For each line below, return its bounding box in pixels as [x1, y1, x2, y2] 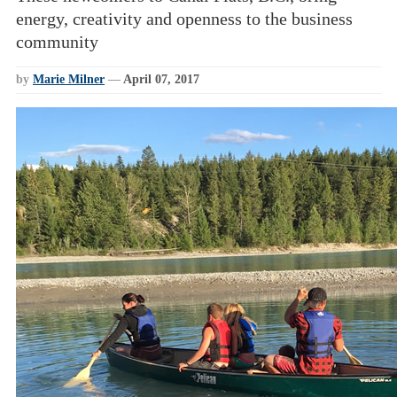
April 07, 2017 [123, 73, 199, 86]
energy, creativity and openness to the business [16, 9, 353, 28]
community [16, 32, 98, 51]
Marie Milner [33, 73, 105, 86]
